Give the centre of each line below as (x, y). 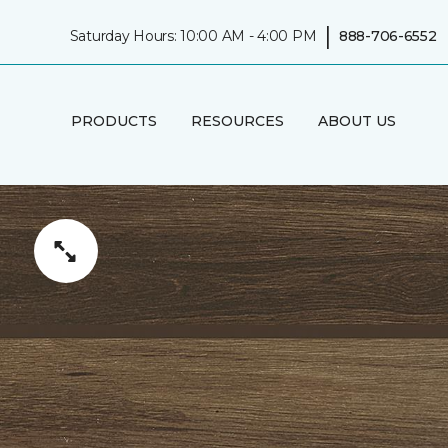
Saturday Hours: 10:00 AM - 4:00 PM (193, 35)
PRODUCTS (113, 120)
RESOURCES (237, 120)
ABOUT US (356, 120)
